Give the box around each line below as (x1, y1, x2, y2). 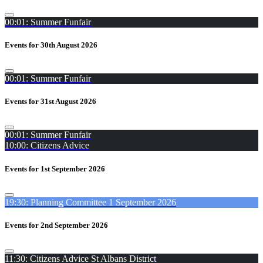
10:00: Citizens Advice (5, 140, 89, 151)
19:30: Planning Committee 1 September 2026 (5, 197, 176, 207)
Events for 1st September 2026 (5, 164, 105, 173)
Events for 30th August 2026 (5, 40, 97, 49)
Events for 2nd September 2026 (5, 220, 108, 230)
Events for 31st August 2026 (5, 97, 96, 106)
